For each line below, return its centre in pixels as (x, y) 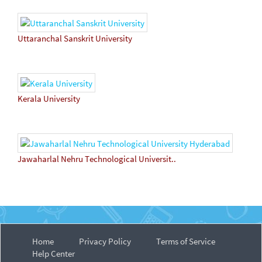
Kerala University (49, 98)
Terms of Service (186, 241)
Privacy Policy (105, 241)
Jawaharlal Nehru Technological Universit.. (97, 158)
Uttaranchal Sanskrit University (75, 39)
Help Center (54, 253)
